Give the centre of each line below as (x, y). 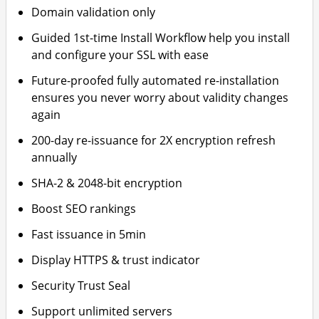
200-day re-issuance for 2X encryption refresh (154, 140)
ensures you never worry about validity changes (160, 98)
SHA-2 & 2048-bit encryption (107, 183)
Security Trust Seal (81, 286)
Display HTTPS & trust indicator (116, 260)
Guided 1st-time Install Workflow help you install (161, 38)
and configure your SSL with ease (120, 55)
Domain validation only (94, 12)
